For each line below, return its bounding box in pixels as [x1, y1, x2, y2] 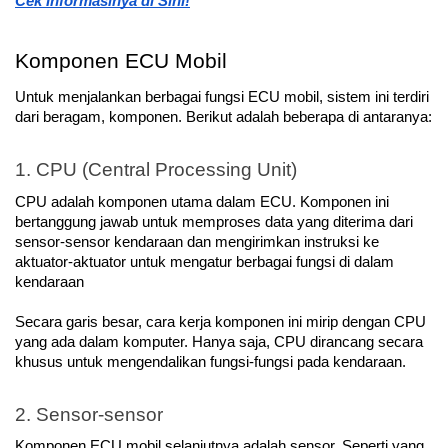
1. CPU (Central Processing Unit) [15, 159, 297, 181]
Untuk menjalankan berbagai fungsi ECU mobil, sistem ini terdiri [15, 88, 429, 105]
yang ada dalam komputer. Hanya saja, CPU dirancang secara [15, 333, 423, 350]
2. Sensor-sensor [15, 403, 163, 425]
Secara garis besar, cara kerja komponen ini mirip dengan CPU [15, 313, 426, 330]
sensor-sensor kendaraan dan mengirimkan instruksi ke [15, 233, 379, 250]
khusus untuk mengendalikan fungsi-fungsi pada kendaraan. [15, 353, 410, 370]
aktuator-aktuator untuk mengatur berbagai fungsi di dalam [15, 253, 394, 270]
